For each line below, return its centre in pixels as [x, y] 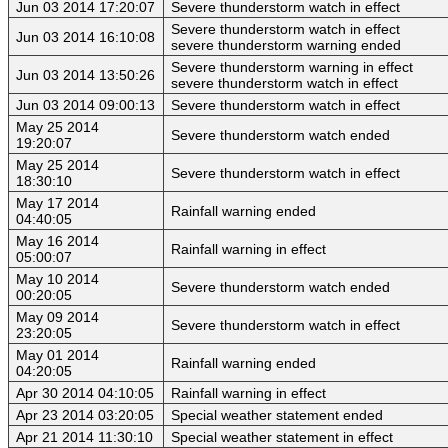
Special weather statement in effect [282, 437]
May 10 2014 [57, 279]
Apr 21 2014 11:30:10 [84, 437]
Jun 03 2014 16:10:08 [85, 37]
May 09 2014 [57, 317]
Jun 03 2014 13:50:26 [85, 75]
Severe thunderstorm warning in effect [292, 67]
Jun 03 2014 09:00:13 [85, 105]
